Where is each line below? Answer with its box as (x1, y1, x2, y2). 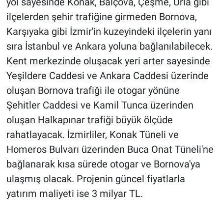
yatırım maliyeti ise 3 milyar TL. (6, 188, 143, 200)
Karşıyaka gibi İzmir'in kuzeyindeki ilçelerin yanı (6, 26, 212, 38)
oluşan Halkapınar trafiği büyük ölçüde (6, 114, 173, 126)
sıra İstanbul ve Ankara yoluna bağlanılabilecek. (6, 40, 213, 53)
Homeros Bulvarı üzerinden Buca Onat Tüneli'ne (6, 143, 214, 156)
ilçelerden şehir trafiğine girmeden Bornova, (6, 11, 197, 23)
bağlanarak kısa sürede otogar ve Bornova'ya (6, 158, 200, 170)
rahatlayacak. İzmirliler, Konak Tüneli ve (6, 129, 179, 141)
